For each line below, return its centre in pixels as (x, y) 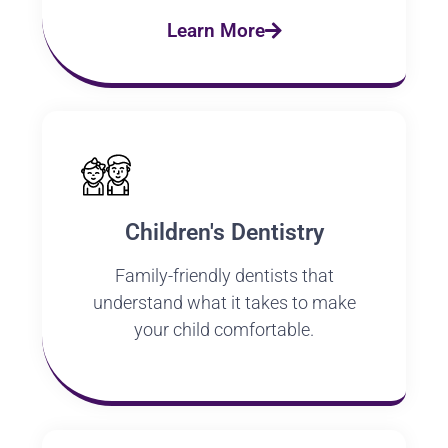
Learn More (215, 31)
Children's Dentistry (224, 232)
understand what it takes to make (224, 302)
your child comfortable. (224, 329)
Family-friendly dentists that (224, 275)
